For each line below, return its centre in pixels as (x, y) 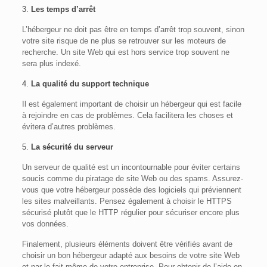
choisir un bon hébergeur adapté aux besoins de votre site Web (131, 256)
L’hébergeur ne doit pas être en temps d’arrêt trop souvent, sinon (133, 30)
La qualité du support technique (90, 84)
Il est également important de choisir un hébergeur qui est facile (131, 104)
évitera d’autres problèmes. (69, 127)
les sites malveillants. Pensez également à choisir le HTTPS (127, 201)
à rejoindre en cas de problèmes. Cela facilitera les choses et (127, 116)
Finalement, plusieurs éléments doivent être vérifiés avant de (127, 244)
